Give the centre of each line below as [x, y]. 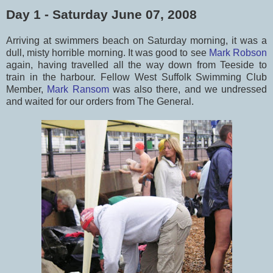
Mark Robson [238, 52]
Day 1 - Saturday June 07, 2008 [101, 14]
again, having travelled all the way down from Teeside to [136, 65]
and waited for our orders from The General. [100, 101]
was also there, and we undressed [188, 89]
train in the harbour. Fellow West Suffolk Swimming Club [136, 77]
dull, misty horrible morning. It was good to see [108, 52]
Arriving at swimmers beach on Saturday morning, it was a [136, 40]
